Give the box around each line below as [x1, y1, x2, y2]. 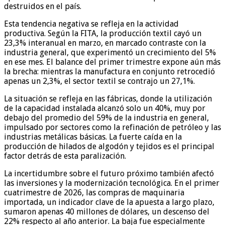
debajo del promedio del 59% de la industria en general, [4, 113, 209, 123]
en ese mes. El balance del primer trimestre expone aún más [4, 57, 220, 67]
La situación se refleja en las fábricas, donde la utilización [4, 93, 212, 103]
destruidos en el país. [4, 1, 81, 11]
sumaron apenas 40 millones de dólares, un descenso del [4, 206, 209, 216]
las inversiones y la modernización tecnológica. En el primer [4, 178, 219, 188]
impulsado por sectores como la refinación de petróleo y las [4, 122, 221, 132]
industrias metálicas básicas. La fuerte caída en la [4, 132, 182, 142]
